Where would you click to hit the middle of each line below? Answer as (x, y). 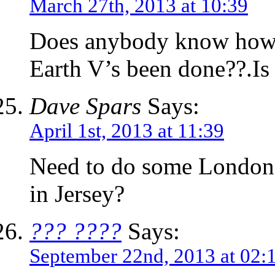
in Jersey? (77, 194)
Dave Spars (85, 106)
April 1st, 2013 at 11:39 (127, 131)
